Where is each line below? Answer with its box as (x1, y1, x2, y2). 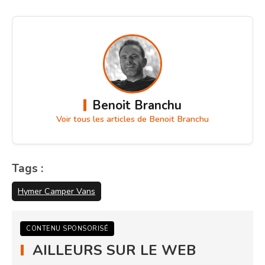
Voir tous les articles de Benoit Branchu (56, 112, 209, 125)
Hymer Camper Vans (18, 185, 95, 197)
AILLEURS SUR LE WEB (33, 240, 196, 260)
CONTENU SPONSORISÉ (26, 224, 108, 233)
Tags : (12, 160, 43, 176)
